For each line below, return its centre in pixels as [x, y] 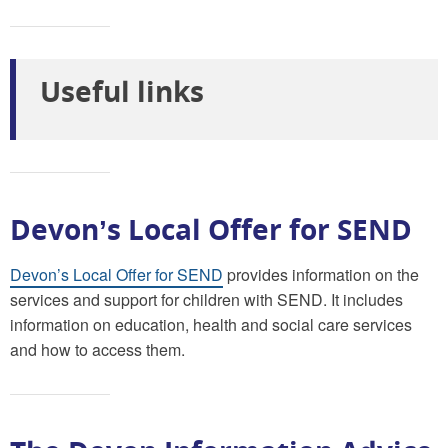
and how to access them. [97, 349]
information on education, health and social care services [211, 324]
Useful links [122, 90]
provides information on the [321, 274]
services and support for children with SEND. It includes [206, 299]
